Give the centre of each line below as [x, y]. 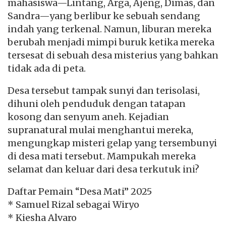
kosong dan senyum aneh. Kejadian [88, 117]
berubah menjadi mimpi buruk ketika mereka [111, 42]
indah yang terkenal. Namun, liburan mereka [109, 29]
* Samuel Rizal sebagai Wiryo [73, 205]
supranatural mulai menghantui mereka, [100, 130]
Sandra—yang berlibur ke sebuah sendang [104, 16]
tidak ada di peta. [47, 69]
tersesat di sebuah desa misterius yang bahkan [113, 55]
